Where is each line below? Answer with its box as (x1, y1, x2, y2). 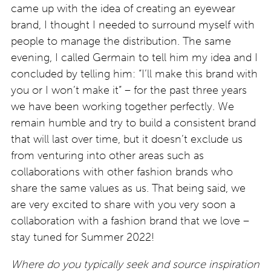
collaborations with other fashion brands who (11, 165, 233, 178)
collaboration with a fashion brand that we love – (11, 214, 249, 227)
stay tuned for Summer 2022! (11, 230, 154, 244)
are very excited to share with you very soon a (11, 197, 235, 211)
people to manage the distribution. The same (11, 34, 231, 48)
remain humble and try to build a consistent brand (11, 116, 256, 129)
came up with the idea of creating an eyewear (11, 1, 235, 15)
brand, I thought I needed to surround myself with (11, 18, 255, 31)
